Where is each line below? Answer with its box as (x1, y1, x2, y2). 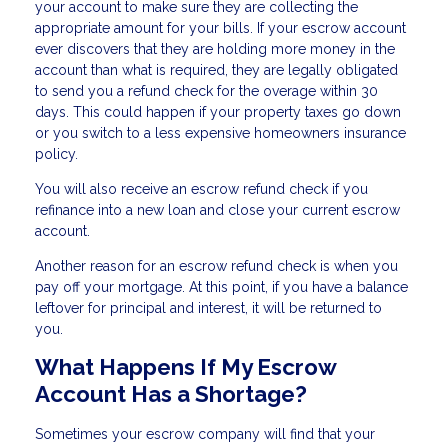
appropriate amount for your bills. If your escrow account (35, 19, 406, 36)
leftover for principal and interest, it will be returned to (35, 299, 382, 316)
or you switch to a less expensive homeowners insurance (35, 124, 406, 141)
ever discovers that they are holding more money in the (35, 40, 395, 57)
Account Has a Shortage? (35, 380, 307, 407)
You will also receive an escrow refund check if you (35, 180, 368, 197)
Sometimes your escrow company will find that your (35, 426, 375, 443)
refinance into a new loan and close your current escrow (35, 201, 400, 218)
